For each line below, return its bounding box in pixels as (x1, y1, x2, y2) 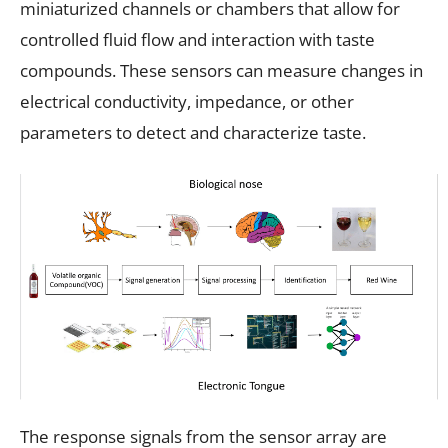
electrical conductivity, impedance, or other (20, 89, 354, 113)
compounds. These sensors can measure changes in (20, 58, 423, 82)
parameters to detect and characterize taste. (20, 120, 366, 144)
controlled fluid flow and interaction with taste (20, 27, 375, 51)
